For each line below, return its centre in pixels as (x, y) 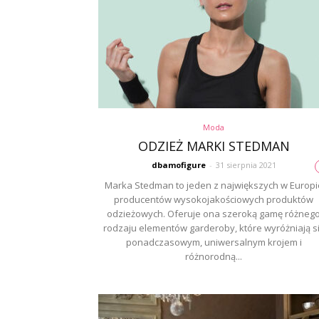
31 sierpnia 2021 (246, 165)
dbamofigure (178, 165)
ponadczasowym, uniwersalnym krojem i (214, 242)
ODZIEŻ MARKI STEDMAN (214, 146)
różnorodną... (214, 256)
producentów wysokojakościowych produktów (214, 199)
